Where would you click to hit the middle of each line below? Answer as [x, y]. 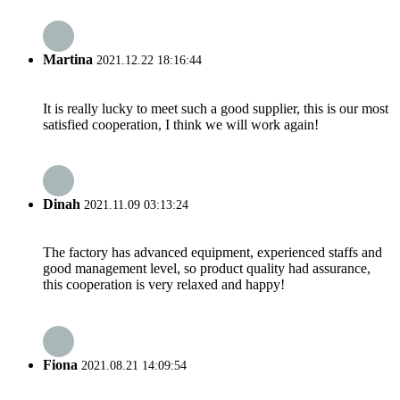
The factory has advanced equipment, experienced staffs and [212, 253]
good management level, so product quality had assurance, [207, 269]
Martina [68, 60]
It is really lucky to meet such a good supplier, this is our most [216, 108]
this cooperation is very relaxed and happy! [164, 285]
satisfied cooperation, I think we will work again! [181, 124]
